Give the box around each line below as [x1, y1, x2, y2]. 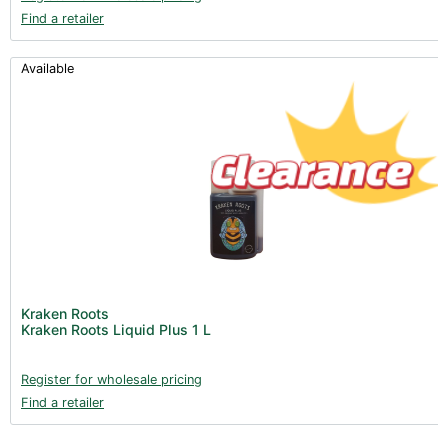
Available [21, 60, 74, 76]
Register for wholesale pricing [21, 371, 202, 387]
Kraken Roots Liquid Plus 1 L [21, 320, 211, 338]
